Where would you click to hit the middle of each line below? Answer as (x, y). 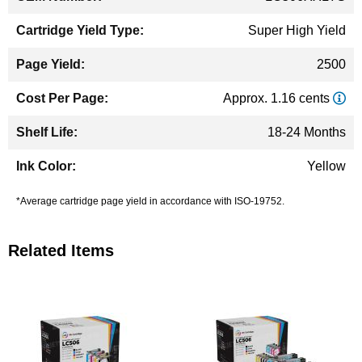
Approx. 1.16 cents (278, 98)
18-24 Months (307, 132)
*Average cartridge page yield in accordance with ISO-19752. (150, 201)
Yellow (326, 166)
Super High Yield (297, 30)
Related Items (61, 250)
